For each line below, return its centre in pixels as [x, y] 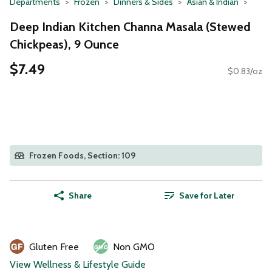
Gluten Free [54, 247]
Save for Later [206, 196]
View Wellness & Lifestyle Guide [78, 265]
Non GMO [134, 247]
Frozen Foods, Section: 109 [82, 156]
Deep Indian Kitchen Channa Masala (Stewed [130, 26]
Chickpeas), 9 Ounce [64, 44]
